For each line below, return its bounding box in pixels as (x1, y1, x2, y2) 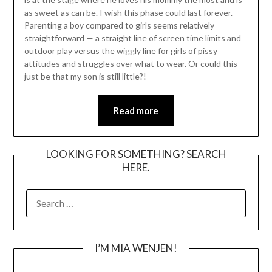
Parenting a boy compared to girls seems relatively (24, 19, 214, 30)
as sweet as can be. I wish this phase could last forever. (24, 7, 233, 18)
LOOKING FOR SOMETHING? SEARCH (46, 148, 226, 161)
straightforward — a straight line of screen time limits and (24, 32, 241, 43)
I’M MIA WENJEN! (95, 242, 177, 255)
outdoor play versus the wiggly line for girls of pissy (24, 45, 217, 56)
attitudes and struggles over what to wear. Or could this (24, 58, 237, 69)
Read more (114, 104, 158, 116)
